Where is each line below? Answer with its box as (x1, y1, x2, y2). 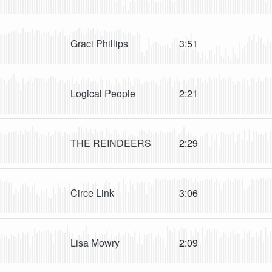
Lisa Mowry (70, 236, 120, 250)
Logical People (70, 86, 135, 101)
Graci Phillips (70, 36, 128, 51)
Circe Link (70, 186, 114, 200)
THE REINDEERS (70, 136, 151, 151)
